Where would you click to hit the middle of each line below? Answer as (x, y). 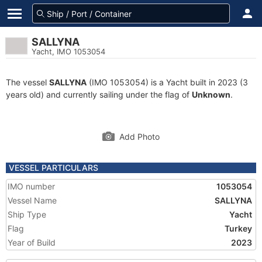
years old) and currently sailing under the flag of (99, 94)
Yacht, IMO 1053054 (68, 51)
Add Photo (139, 137)
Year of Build (32, 242)
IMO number (31, 186)
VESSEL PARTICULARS (54, 168)
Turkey (238, 228)
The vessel (27, 82)
